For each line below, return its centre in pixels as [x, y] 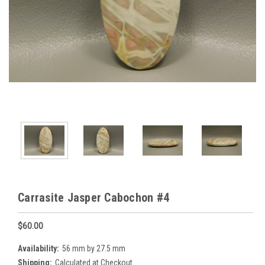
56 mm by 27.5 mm [93, 248]
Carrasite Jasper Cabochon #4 [93, 197]
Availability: [38, 248]
